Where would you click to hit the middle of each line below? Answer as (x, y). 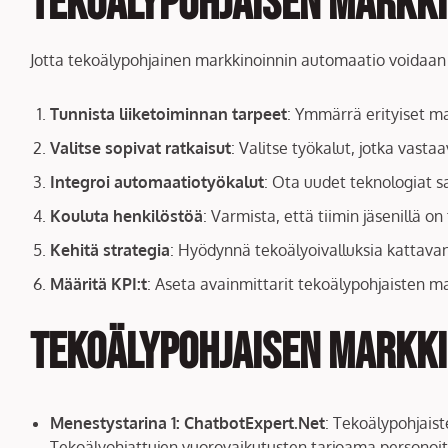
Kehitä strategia (110, 249)
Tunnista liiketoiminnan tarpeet (168, 113)
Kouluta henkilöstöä (126, 215)
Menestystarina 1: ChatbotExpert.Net (187, 422)
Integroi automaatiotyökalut (157, 181)
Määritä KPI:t (98, 283)
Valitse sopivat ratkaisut (140, 147)
